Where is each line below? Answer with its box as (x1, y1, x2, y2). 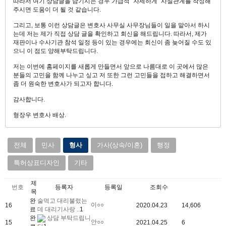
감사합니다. (13, 95, 45, 103)
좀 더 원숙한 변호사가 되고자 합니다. (13, 80, 113, 87)
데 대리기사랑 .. (37, 205, 80, 213)
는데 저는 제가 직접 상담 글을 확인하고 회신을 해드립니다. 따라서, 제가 (13, 30, 207, 37)
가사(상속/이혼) (97, 141, 142, 149)
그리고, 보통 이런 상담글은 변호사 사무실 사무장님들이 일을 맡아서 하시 (13, 21, 210, 29)
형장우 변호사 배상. (13, 111, 68, 119)
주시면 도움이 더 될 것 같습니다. (13, 6, 101, 13)
